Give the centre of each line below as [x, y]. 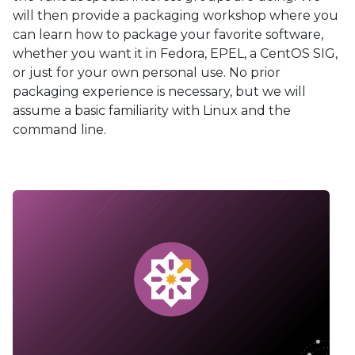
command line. [59, 130]
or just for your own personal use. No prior [147, 73]
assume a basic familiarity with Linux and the [152, 111]
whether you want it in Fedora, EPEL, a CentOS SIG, [175, 53]
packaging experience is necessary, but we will [159, 92]
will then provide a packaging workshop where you [176, 15]
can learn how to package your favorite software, [168, 34]
